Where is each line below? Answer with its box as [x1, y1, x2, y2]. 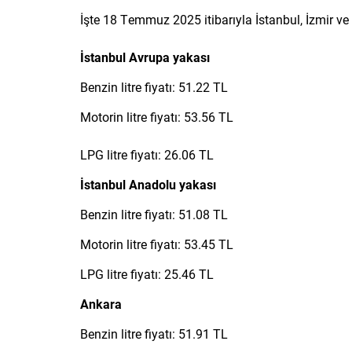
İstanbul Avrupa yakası [80, 48, 210, 65]
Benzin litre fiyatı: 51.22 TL [80, 78, 228, 95]
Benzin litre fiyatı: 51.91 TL [80, 324, 228, 342]
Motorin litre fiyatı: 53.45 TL [80, 235, 233, 252]
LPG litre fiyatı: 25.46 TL [80, 265, 214, 282]
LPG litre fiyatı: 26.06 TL [80, 145, 214, 163]
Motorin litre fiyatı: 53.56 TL [80, 108, 233, 125]
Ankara [80, 295, 122, 312]
